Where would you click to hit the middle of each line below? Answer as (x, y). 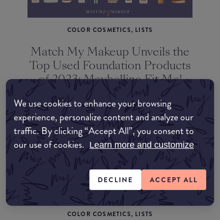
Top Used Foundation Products (110, 66)
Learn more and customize (142, 145)
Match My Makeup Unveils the (110, 52)
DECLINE (115, 180)
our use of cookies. (50, 145)
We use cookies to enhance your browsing (93, 103)
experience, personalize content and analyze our (104, 117)
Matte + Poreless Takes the (110, 93)
